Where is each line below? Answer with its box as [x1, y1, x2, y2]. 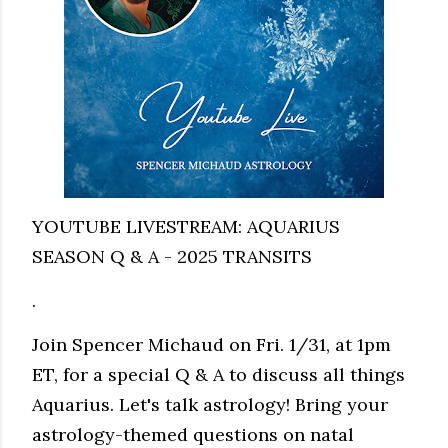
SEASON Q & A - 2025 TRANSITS [32, 245, 312, 268]
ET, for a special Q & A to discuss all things [32, 363, 405, 386]
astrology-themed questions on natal [32, 423, 354, 446]
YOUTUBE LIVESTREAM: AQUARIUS [32, 215, 340, 238]
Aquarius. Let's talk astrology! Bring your [32, 393, 388, 416]
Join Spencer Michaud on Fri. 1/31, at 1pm [32, 333, 391, 356]
